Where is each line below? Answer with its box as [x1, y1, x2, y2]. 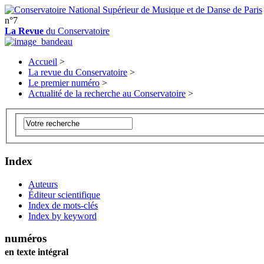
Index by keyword [28, 210, 97, 221]
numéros [5, 232, 47, 245]
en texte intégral [5, 247, 68, 258]
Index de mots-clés [28, 200, 98, 210]
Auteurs [28, 179, 58, 189]
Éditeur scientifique [28, 189, 100, 200]
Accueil [28, 57, 57, 67]
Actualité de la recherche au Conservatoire [28, 88, 186, 98]
